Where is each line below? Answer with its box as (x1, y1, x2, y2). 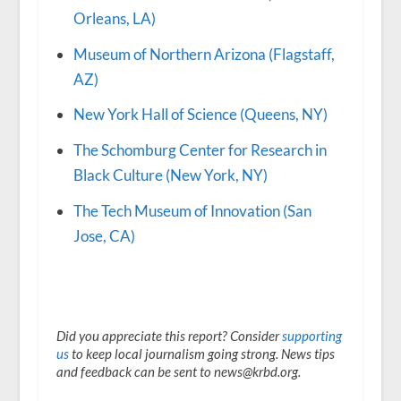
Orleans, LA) (73, 8, 156, 28)
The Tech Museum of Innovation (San (73, 201, 311, 221)
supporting (281, 328, 342, 345)
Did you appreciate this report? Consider (55, 328, 282, 345)
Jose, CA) (73, 226, 135, 246)
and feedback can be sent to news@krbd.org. (55, 363, 301, 380)
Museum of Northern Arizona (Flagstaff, (73, 44, 335, 64)
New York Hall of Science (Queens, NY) (73, 105, 328, 124)
